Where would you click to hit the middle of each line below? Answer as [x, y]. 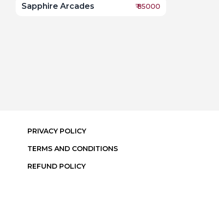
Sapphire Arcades [58, 6]
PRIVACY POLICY [57, 131]
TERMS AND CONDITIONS [73, 149]
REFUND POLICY [56, 166]
